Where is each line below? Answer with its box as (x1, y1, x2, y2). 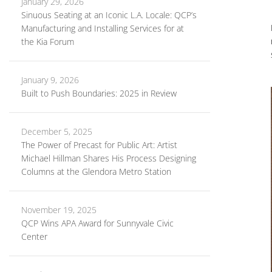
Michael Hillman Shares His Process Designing (21, 152, 196, 164)
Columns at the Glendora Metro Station (21, 166, 171, 177)
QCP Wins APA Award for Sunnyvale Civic (21, 217, 174, 229)
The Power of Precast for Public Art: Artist (21, 139, 177, 151)
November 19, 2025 (21, 204, 97, 216)
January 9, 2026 (21, 74, 79, 86)
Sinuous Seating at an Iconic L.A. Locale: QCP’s (21, 9, 197, 21)
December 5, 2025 (21, 126, 92, 137)
